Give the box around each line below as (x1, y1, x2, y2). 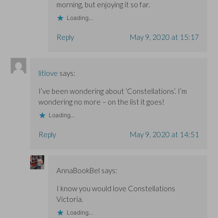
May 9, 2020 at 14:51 (129, 129, 199, 139)
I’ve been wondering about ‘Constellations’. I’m (38, 86, 187, 95)
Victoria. (56, 194, 83, 203)
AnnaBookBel (56, 165, 100, 175)
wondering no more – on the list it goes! (38, 97, 165, 106)
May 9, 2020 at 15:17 (129, 32, 199, 41)
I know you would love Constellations (56, 183, 175, 193)
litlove (38, 68, 58, 77)
